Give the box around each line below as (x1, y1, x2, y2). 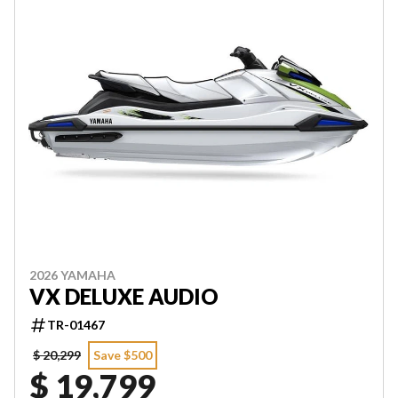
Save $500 (93, 347, 152, 362)
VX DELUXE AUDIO (29, 283, 219, 309)
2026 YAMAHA (29, 267, 115, 283)
